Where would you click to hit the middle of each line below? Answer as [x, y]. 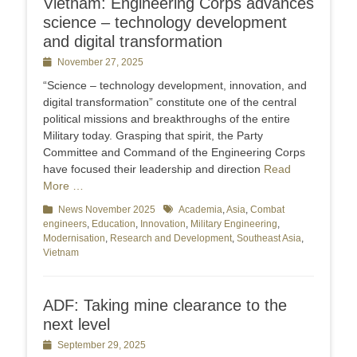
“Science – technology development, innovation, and [175, 86]
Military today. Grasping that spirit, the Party [153, 136]
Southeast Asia [269, 239]
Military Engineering [234, 224]
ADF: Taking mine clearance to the [165, 306]
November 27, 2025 [100, 63]
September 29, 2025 [102, 345]
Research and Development [171, 239]
